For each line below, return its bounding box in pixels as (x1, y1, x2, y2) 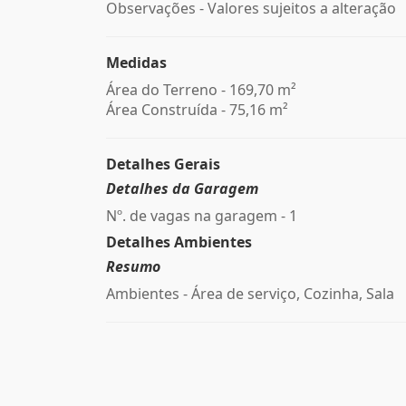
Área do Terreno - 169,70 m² (106, 80, 296, 100)
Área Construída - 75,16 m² (106, 100, 288, 120)
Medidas (106, 53, 167, 72)
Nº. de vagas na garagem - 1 (106, 206, 297, 226)
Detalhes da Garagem (106, 179, 258, 198)
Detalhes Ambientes (106, 232, 252, 252)
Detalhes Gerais (106, 154, 220, 174)
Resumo (106, 256, 160, 276)
